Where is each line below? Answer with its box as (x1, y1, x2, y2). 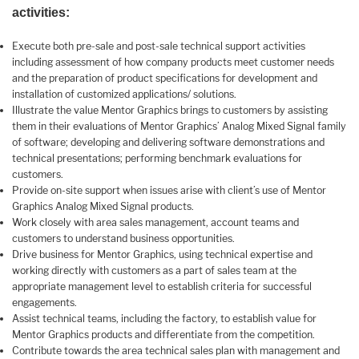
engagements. (12, 296, 77, 309)
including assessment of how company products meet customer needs (12, 55, 334, 68)
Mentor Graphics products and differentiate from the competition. (12, 328, 315, 341)
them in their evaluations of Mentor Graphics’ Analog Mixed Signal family (12, 119, 346, 132)
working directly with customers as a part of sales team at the (12, 264, 296, 276)
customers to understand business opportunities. (12, 232, 235, 244)
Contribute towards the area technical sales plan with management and (12, 344, 340, 357)
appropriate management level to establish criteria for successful (12, 280, 312, 292)
